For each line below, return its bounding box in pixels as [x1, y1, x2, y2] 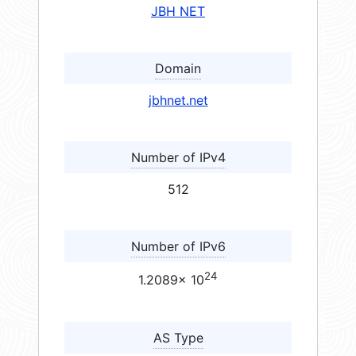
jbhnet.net [148, 92, 208, 109]
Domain [155, 60, 201, 77]
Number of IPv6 [130, 238, 226, 255]
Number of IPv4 [130, 149, 226, 166]
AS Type [153, 329, 203, 346]
